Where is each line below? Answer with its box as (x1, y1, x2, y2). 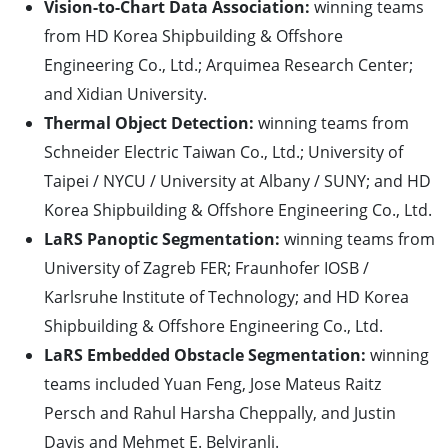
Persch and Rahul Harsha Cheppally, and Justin (44, 402, 396, 425)
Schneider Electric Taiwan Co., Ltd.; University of (44, 141, 403, 164)
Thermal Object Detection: (44, 112, 254, 135)
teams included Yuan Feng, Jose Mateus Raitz (44, 373, 381, 396)
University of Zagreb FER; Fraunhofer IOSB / (44, 257, 369, 280)
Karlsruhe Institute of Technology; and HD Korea (44, 286, 409, 309)
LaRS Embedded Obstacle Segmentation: (44, 344, 366, 367)
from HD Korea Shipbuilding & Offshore (44, 25, 343, 48)
